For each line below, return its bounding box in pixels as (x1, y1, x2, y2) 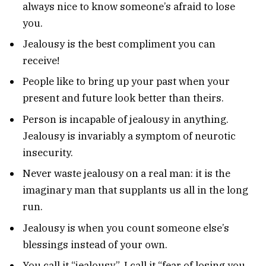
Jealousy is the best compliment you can (23, 37, 216, 50)
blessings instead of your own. (23, 237, 167, 251)
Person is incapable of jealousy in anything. (23, 112, 229, 126)
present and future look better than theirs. (23, 91, 224, 105)
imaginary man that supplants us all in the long (23, 183, 248, 197)
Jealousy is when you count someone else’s (23, 221, 229, 235)
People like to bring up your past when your (23, 75, 230, 88)
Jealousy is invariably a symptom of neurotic (23, 129, 236, 142)
